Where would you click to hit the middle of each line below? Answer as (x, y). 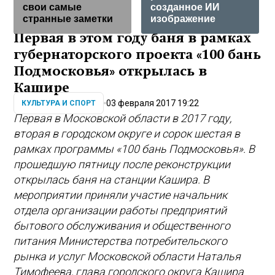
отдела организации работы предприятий (120, 211)
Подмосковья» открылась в (110, 72)
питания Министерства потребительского (121, 241)
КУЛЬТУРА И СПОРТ (59, 103)
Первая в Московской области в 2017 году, (123, 118)
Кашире (42, 88)
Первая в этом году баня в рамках (133, 38)
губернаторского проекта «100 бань (137, 55)
